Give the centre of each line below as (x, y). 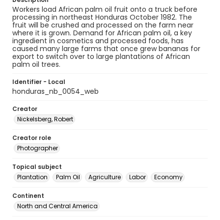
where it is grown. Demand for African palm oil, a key (102, 33)
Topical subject (37, 167)
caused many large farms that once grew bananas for (106, 49)
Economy (168, 177)
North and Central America (57, 206)
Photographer (38, 148)
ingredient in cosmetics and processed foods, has (98, 41)
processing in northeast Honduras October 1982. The (102, 17)
